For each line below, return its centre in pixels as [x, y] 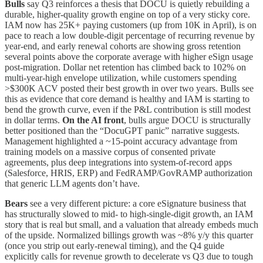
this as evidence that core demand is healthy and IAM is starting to [127, 99]
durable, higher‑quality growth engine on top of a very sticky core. [127, 15]
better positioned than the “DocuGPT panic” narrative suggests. [122, 131]
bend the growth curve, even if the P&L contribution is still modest [128, 110]
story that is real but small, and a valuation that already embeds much [131, 225]
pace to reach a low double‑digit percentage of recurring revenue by [130, 36]
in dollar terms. [33, 120]
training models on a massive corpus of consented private [110, 152]
